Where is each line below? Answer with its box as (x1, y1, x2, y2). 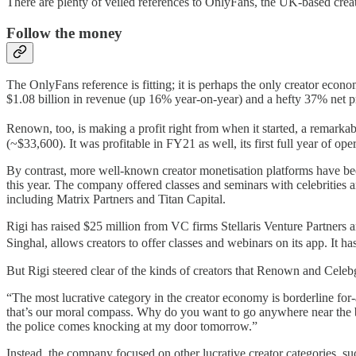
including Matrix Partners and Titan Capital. (6, 192, 229, 207)
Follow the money (6, 24, 122, 41)
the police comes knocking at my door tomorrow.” (6, 319, 261, 334)
